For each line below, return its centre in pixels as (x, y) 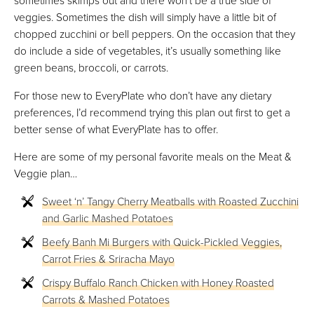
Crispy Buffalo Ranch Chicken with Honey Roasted (158, 282)
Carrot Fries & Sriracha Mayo (108, 258)
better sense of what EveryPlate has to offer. (116, 129)
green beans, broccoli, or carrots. (91, 68)
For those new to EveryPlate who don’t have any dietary (143, 95)
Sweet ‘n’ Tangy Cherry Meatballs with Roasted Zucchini (170, 201)
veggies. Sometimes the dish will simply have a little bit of (145, 17)
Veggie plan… (46, 173)
